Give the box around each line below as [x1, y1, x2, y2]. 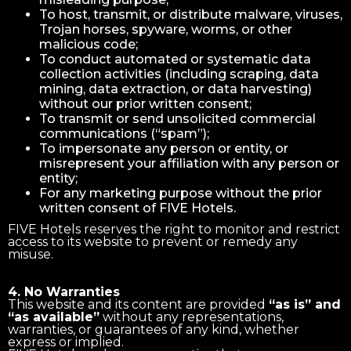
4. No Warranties [8, 284, 120, 299]
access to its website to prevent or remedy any [8, 233, 298, 249]
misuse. [8, 246, 53, 262]
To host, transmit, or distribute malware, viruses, [39, 6, 342, 22]
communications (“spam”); [39, 125, 209, 141]
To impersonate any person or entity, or [39, 140, 288, 156]
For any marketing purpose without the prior [39, 185, 322, 201]
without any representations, [100, 309, 284, 324]
